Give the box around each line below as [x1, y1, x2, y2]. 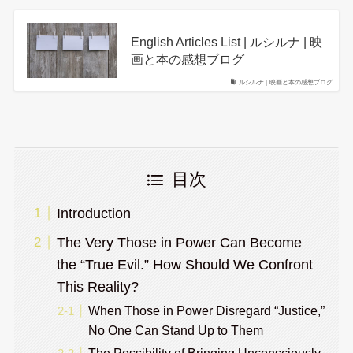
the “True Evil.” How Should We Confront [56, 256, 313, 273]
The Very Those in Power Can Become [56, 234, 302, 251]
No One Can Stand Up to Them [87, 323, 263, 337]
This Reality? [56, 278, 139, 295]
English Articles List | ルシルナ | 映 [130, 35, 322, 50]
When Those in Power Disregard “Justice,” [87, 303, 325, 318]
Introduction [56, 206, 131, 222]
